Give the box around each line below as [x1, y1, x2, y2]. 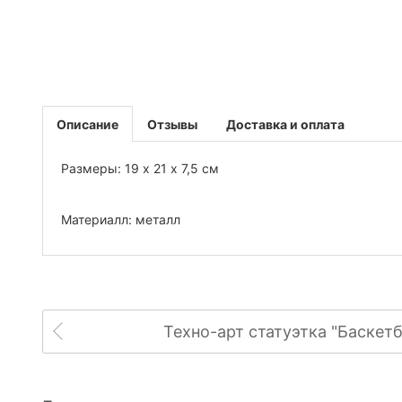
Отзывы [147, 117, 197, 132]
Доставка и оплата [226, 117, 345, 132]
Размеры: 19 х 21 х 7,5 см [61, 161, 219, 176]
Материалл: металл [61, 212, 180, 227]
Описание [57, 117, 118, 132]
